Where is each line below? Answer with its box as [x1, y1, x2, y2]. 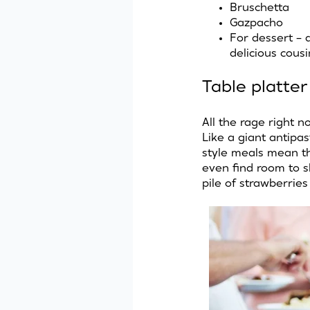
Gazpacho [230, 17, 283, 28]
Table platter [202, 79, 307, 96]
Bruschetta [230, 1, 289, 13]
